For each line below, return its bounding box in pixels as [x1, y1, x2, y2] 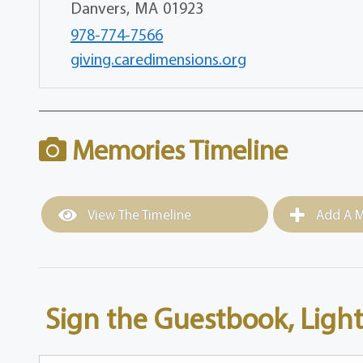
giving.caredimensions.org [70, 49, 247, 70]
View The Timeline [85, 206, 192, 224]
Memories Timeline [66, 132, 288, 168]
